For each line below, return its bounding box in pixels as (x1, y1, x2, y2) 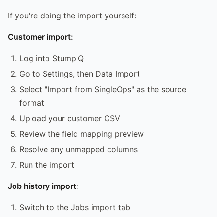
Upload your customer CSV (19, 113, 120, 123)
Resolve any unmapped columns (19, 144, 138, 154)
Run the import (19, 159, 74, 170)
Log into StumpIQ (19, 53, 84, 63)
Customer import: (8, 31, 73, 42)
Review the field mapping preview (19, 128, 144, 139)
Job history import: (8, 181, 78, 191)
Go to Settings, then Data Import (19, 68, 140, 78)
